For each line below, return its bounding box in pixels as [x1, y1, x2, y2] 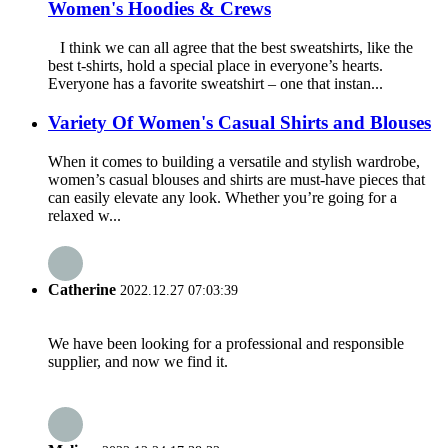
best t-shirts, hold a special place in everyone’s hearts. [48, 57, 383, 75]
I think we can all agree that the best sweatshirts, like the [48, 39, 413, 57]
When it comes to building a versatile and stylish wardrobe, [48, 152, 420, 170]
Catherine [48, 280, 116, 298]
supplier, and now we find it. [48, 353, 228, 371]
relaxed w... [48, 206, 121, 224]
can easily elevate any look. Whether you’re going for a [48, 188, 397, 206]
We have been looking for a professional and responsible [48, 335, 404, 353]
